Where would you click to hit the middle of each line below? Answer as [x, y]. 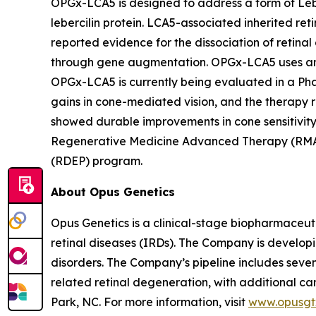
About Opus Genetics [113, 192]
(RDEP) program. [97, 161]
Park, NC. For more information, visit [150, 302]
